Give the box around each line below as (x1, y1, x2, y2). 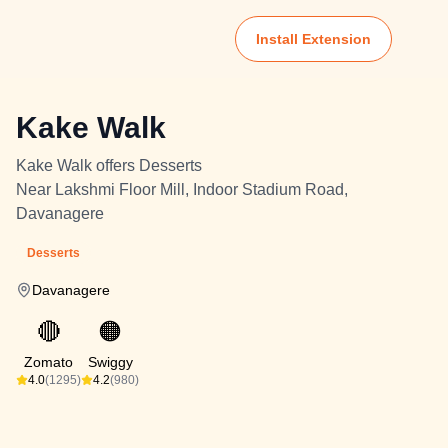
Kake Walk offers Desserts (16, 157, 202, 174)
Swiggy (87, 354, 133, 370)
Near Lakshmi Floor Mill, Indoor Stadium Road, (16, 181, 348, 198)
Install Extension (256, 31, 371, 47)
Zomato (24, 354, 73, 370)
